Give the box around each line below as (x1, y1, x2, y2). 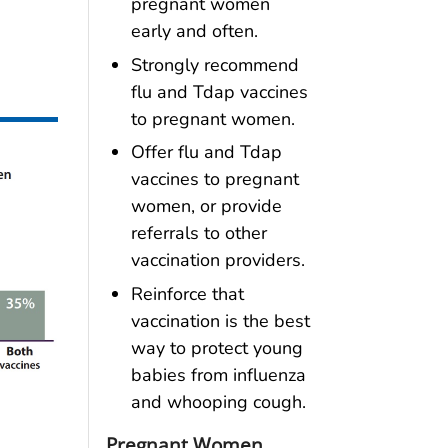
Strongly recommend (130, 52, 299, 77)
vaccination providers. (130, 248, 305, 273)
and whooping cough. (130, 390, 306, 415)
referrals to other (130, 221, 267, 246)
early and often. (130, 18, 258, 43)
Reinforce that (130, 282, 244, 307)
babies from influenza (130, 363, 306, 388)
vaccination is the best (130, 309, 310, 334)
